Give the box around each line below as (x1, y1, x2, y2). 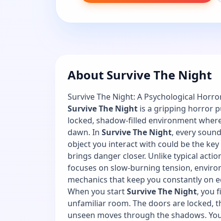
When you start (68, 185, 127, 197)
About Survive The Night (68, 66, 212, 83)
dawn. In (68, 126, 102, 138)
